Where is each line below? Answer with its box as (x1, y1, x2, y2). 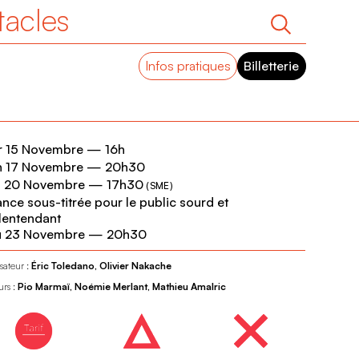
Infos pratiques (144, 57, 231, 74)
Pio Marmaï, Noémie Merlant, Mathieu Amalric (17, 280, 226, 292)
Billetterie (244, 57, 300, 74)
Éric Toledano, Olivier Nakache (30, 259, 171, 272)
